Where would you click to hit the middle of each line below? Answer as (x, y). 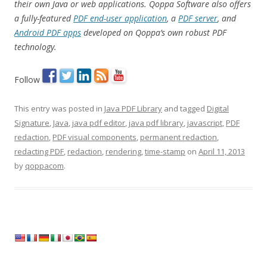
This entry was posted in (59, 108)
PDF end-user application (120, 18)
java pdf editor (99, 123)
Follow (28, 80)
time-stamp (165, 151)
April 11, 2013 (222, 151)
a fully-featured (44, 18)
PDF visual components (94, 137)
